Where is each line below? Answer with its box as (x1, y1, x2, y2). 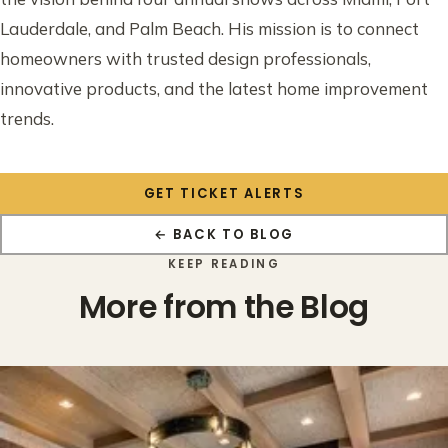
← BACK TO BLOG (154, 224, 294, 244)
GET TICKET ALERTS (143, 183, 305, 203)
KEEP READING (168, 255, 280, 272)
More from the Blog (78, 285, 370, 330)
